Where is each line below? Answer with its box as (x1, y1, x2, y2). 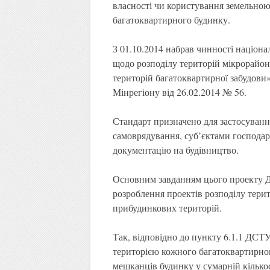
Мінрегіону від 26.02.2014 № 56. (112, 85, 246, 98)
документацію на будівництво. (112, 143, 239, 156)
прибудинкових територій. (112, 201, 222, 214)
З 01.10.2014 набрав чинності (112, 42, 236, 55)
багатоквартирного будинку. (112, 13, 230, 26)
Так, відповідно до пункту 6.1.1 (112, 230, 243, 243)
